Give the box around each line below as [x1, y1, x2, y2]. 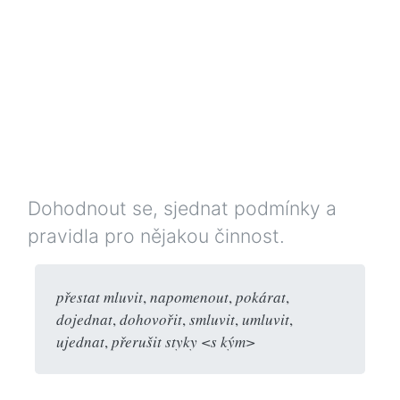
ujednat [56, 330, 104, 352]
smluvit [189, 308, 235, 329]
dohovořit [120, 308, 182, 329]
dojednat [56, 308, 112, 329]
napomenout [150, 286, 229, 307]
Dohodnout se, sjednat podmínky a [28, 196, 337, 220]
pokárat [236, 286, 286, 307]
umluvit [242, 308, 289, 329]
